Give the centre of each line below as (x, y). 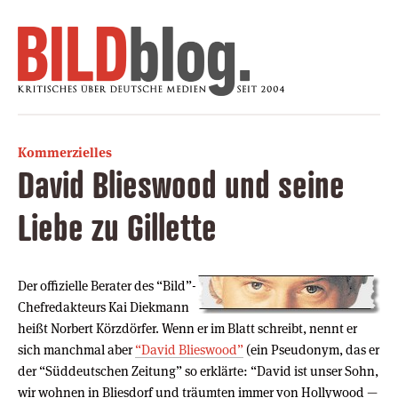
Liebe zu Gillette (117, 227)
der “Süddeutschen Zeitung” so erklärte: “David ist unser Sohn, (198, 370)
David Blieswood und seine (181, 184)
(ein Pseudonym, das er (311, 349)
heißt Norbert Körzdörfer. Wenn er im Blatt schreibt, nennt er (187, 328)
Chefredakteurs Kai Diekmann (103, 306)
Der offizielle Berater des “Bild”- (107, 285)
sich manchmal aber (76, 349)
